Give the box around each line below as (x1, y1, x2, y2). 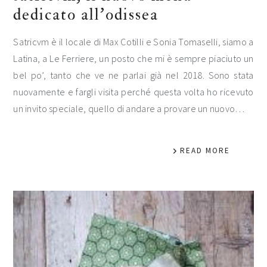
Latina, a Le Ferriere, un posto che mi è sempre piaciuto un (13, 52, 254, 64)
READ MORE (179, 145, 230, 156)
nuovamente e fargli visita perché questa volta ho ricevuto (13, 85, 254, 98)
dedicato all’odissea (13, 4, 159, 24)
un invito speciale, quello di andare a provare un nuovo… (13, 102, 245, 114)
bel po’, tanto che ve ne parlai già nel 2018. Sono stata (13, 69, 254, 81)
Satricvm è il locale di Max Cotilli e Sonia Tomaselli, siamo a (13, 35, 254, 48)
